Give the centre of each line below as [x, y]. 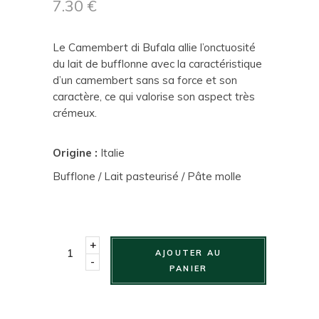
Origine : [77, 152]
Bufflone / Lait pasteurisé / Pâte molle [147, 176]
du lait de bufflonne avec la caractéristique [157, 63]
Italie [113, 152]
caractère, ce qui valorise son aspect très [154, 96]
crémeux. [75, 113]
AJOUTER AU [188, 252]
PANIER [188, 268]
